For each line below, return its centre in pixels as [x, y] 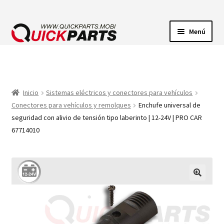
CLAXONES [29, 138]
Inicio [31, 93]
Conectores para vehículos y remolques [71, 105]
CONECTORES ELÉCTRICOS [58, 85]
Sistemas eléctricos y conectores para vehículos [119, 93]
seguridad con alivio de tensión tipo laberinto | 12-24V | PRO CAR [106, 118]
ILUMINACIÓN [35, 58]
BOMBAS [26, 111]
